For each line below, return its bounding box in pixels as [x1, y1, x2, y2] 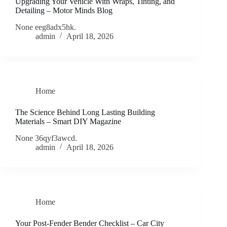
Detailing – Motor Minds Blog [15, 6, 112, 15]
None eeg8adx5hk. [15, 22, 76, 31]
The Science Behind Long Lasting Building [15, 107, 155, 117]
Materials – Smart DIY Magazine [15, 117, 121, 126]
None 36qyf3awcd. [15, 133, 77, 142]
